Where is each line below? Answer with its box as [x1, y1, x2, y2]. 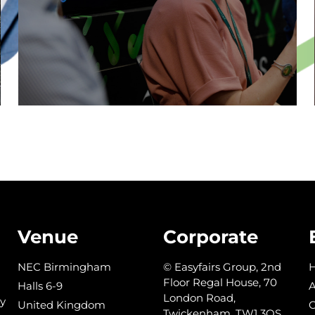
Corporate [163, 225, 259, 247]
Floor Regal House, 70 [163, 275, 278, 289]
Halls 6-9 [18, 278, 63, 292]
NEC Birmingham [18, 259, 112, 274]
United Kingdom [18, 297, 106, 311]
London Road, [163, 290, 236, 304]
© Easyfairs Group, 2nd [163, 259, 282, 274]
